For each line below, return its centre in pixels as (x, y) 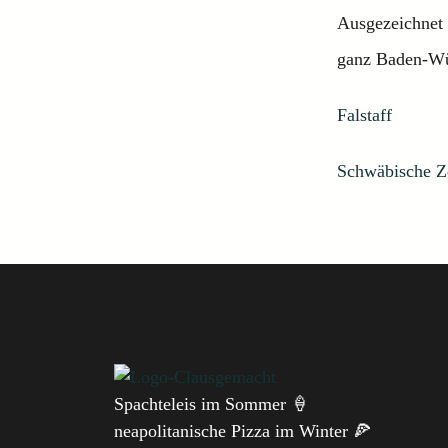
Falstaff (364, 115)
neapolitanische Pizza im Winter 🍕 (242, 431)
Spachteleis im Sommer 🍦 (211, 404)
